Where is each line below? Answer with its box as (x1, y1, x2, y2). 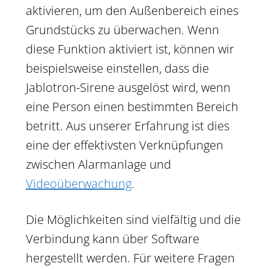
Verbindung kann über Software (26, 230, 199, 247)
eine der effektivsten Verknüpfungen (26, 136, 223, 153)
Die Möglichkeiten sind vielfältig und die (26, 211, 241, 228)
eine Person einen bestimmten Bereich (26, 98, 238, 115)
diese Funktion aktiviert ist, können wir (26, 40, 234, 57)
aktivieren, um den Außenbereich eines (26, 2, 238, 19)
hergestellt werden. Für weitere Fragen (26, 249, 235, 266)
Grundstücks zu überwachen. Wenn (26, 21, 219, 38)
